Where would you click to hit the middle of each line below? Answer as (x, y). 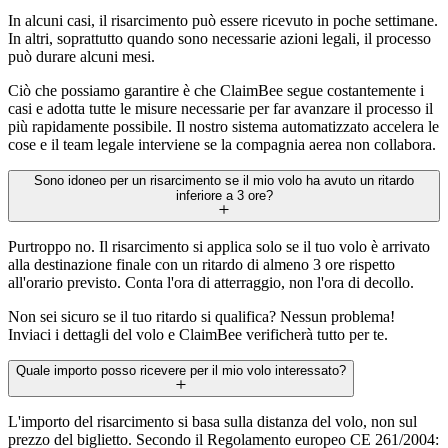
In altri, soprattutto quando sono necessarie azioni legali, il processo (219, 38)
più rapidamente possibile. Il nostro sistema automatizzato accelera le (223, 126)
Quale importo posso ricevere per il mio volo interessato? (181, 370)
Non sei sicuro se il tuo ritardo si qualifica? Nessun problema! (201, 316)
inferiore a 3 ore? (224, 195)
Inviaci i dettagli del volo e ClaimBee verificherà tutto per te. (198, 334)
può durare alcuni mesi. (81, 56)
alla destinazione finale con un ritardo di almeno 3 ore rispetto (201, 264)
